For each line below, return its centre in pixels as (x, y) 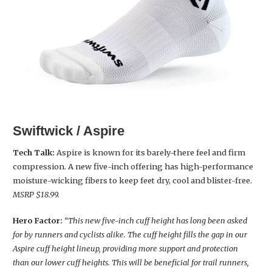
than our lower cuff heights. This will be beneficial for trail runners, (131, 262)
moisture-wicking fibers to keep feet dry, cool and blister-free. (132, 180)
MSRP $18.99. (36, 194)
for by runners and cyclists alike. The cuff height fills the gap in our (130, 234)
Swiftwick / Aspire (69, 131)
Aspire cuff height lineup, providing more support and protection (125, 248)
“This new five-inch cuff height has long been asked (156, 220)
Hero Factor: (38, 220)
